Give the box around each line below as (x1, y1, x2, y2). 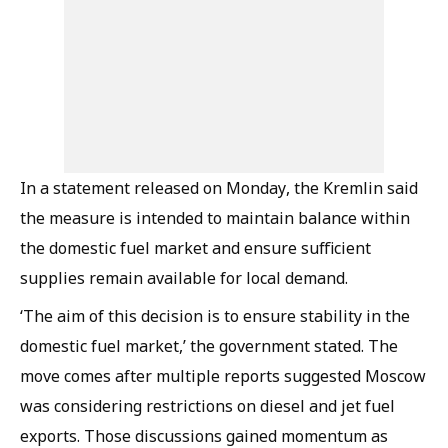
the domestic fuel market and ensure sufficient (20, 237, 371, 259)
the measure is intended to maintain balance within (20, 207, 410, 229)
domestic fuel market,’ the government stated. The (20, 335, 398, 357)
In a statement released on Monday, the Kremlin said (20, 177, 418, 199)
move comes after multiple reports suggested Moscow (20, 365, 426, 387)
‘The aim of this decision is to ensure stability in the (20, 305, 410, 327)
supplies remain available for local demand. (20, 267, 348, 289)
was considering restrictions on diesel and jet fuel (20, 395, 395, 417)
